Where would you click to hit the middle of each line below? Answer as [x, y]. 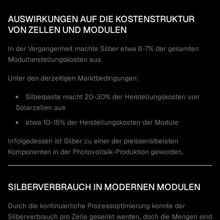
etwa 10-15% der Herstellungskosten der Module [102, 122]
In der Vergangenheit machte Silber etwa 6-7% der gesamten [103, 49]
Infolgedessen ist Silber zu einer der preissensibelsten [93, 141]
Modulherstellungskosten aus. [55, 59]
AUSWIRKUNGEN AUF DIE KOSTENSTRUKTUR [101, 19]
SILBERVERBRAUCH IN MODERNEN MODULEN [104, 187]
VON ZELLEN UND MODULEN [67, 30]
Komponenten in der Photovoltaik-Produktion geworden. [96, 152]
